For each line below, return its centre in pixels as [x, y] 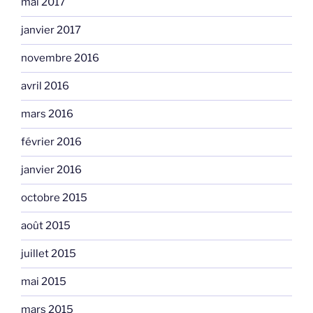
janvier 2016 [51, 170]
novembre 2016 [60, 58]
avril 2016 [45, 86]
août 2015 [46, 226]
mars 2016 [47, 114]
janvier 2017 [51, 30]
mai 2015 [44, 282]
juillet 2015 [49, 254]
